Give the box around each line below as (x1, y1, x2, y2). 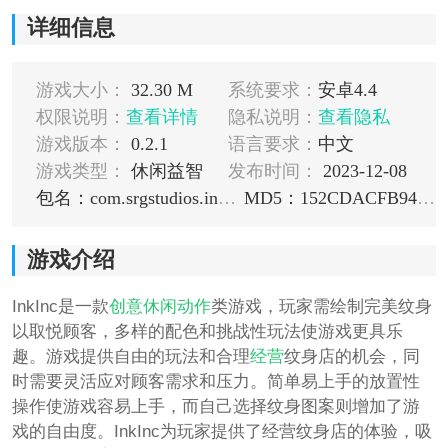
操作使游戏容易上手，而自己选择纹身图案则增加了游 (11, 397, 420, 416)
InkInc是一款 (11, 297, 109, 316)
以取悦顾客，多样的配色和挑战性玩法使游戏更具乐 (11, 322, 403, 341)
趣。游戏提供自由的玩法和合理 (11, 347, 250, 366)
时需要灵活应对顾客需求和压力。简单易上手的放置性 (11, 372, 420, 391)
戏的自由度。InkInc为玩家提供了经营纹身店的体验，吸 (11, 422, 432, 441)
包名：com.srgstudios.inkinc (217, 188, 236, 209)
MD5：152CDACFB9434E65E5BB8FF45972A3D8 (416, 188, 435, 209)
